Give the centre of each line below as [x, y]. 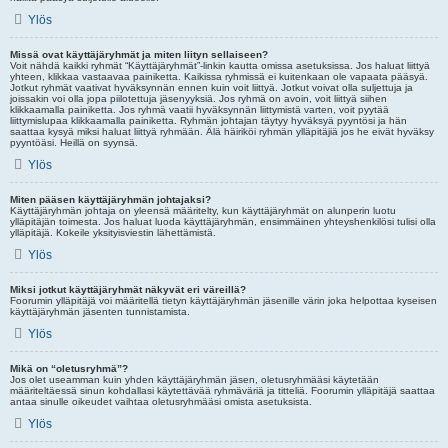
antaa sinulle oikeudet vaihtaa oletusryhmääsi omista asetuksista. [161, 401]
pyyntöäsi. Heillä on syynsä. [74, 142]
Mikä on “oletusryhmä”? [69, 368]
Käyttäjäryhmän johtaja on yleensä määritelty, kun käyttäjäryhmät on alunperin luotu [203, 210]
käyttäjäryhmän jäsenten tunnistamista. [100, 311]
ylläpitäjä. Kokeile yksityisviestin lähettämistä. [113, 232]
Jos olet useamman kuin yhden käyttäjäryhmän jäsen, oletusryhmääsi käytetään [194, 379]
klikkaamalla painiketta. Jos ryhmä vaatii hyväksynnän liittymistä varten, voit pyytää [199, 109]
